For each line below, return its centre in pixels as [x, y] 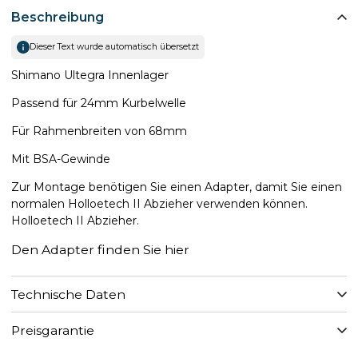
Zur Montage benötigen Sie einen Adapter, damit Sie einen [177, 187]
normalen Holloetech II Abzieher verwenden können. [159, 204]
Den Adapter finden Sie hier [100, 250]
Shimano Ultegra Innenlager [90, 75]
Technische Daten [68, 294]
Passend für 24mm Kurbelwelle [99, 103]
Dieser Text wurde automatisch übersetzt [114, 47]
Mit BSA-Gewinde [61, 159]
